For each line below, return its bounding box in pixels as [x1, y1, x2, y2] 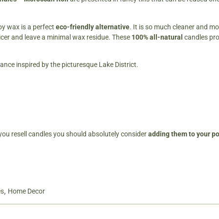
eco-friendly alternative [54, 22, 130, 31]
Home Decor [8, 187, 45, 196]
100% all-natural [130, 33, 183, 41]
